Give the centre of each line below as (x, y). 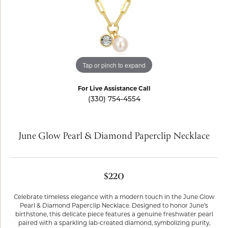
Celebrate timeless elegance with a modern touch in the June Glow (114, 197)
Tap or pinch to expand (114, 65)
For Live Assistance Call (114, 89)
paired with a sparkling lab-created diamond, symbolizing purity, (114, 223)
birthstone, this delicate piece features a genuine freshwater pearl (114, 215)
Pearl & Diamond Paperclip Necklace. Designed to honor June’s (114, 206)
